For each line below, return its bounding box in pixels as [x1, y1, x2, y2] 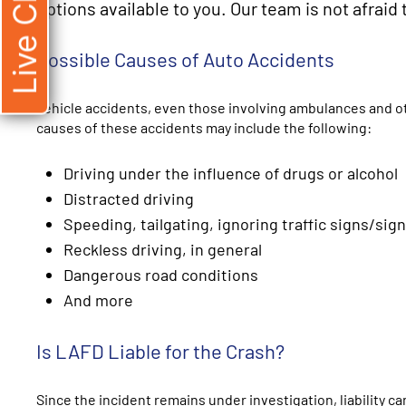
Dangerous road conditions [63, 264, 258, 285]
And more [63, 289, 133, 310]
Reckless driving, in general [63, 238, 262, 259]
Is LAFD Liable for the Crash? [36, 338, 285, 362]
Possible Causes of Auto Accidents [36, 46, 334, 71]
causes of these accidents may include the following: [36, 118, 372, 136]
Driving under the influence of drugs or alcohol [63, 162, 398, 183]
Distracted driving [63, 188, 194, 208]
